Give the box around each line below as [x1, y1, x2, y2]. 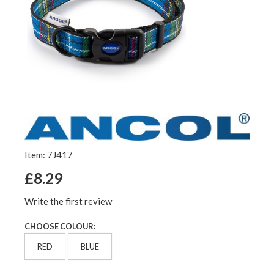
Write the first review [24, 196, 112, 207]
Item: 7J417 [24, 149, 73, 161]
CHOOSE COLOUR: [24, 221, 95, 232]
